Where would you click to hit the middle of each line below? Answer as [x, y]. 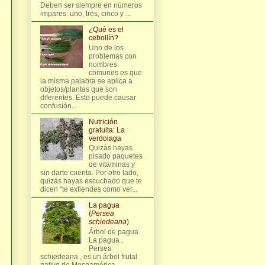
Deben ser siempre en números [91, 6]
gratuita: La [106, 130]
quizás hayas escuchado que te [91, 181]
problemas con [112, 56]
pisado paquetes [115, 156]
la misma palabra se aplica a [86, 81]
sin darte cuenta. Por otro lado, [89, 173]
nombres [103, 64]
